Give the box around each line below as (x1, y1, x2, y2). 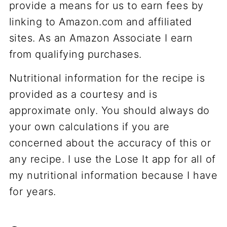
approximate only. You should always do (9, 104, 210, 117)
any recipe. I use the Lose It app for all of (9, 153, 216, 165)
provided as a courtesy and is (9, 88, 158, 100)
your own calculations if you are (9, 120, 170, 133)
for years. (9, 185, 56, 198)
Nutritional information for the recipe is (9, 71, 205, 84)
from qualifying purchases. (9, 48, 142, 60)
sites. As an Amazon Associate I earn (9, 31, 193, 44)
